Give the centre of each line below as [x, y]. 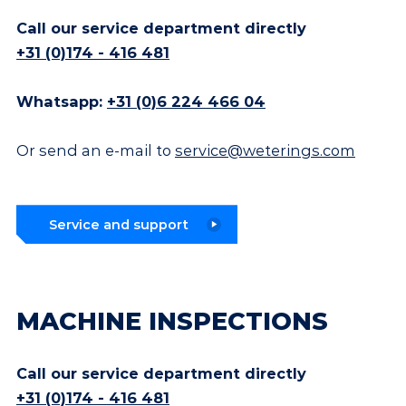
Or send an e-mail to [96, 151]
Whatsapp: [62, 102]
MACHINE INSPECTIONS [172, 321]
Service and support [119, 224]
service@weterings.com [265, 151]
